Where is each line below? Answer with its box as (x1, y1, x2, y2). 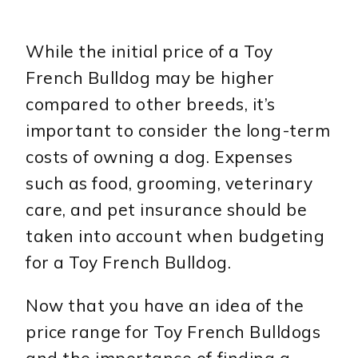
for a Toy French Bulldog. (26, 252, 232, 273)
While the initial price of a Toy (26, 41, 273, 62)
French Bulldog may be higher (26, 67, 275, 89)
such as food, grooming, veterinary (26, 173, 313, 194)
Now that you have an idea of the (26, 295, 304, 316)
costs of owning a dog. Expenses (26, 146, 293, 168)
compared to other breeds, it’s (26, 93, 276, 115)
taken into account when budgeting (26, 225, 325, 247)
